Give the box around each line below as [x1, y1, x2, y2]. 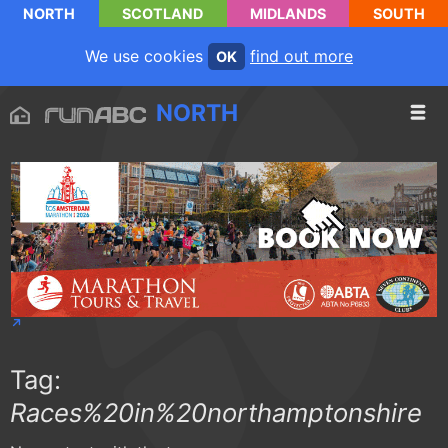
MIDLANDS [249, 5, 326, 22]
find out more [250, 46, 353, 66]
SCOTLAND [122, 5, 204, 22]
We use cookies [85, 46, 208, 66]
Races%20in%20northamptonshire [10, 397, 422, 429]
